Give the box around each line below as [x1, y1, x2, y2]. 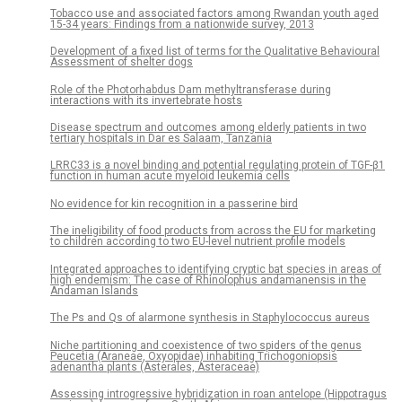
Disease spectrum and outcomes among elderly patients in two [50, 120, 366, 134]
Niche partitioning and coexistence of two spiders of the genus [50, 338, 362, 352]
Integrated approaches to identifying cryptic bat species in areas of [50, 262, 381, 275]
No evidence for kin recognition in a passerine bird [50, 197, 298, 210]
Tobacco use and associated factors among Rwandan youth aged [50, 6, 379, 20]
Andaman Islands [50, 284, 138, 297]
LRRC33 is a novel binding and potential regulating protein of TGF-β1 [50, 159, 385, 172]
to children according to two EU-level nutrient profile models [50, 235, 345, 249]
